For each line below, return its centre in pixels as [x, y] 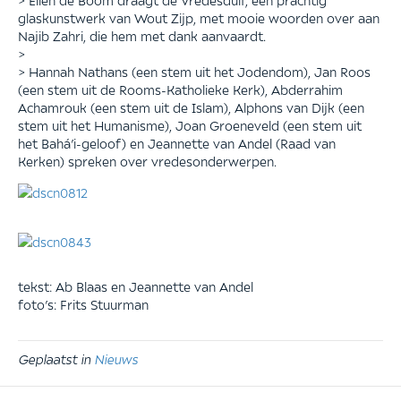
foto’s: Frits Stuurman [83, 304]
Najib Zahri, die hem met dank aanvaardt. [142, 35]
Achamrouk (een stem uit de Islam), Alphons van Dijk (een [191, 107]
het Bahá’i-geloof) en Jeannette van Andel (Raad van [177, 143]
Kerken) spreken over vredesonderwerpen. [147, 161]
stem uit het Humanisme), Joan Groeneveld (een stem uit [190, 125]
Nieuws [116, 358]
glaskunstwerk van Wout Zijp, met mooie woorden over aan [199, 17]
